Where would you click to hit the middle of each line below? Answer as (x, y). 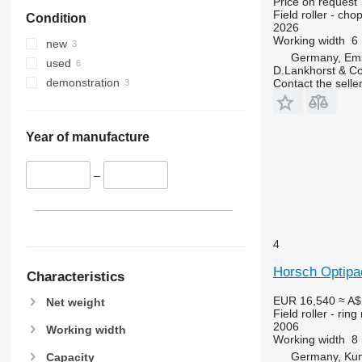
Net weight (75, 302)
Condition (56, 19)
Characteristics (75, 276)
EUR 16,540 (304, 300)
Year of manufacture (87, 137)
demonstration (82, 83)
